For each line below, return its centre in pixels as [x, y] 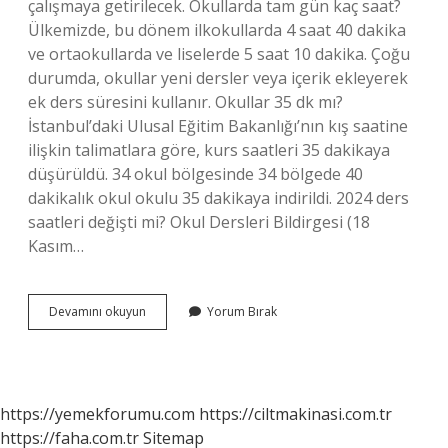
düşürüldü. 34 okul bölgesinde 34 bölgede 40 [195, 174]
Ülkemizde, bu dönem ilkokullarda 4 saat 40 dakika [217, 30]
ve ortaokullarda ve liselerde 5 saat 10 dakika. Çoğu [219, 54]
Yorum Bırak [242, 311]
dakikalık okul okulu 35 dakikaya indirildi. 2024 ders [218, 198]
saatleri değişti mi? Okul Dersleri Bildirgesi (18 [199, 222]
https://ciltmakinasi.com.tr [295, 414]
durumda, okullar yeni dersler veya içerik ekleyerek [218, 78]
